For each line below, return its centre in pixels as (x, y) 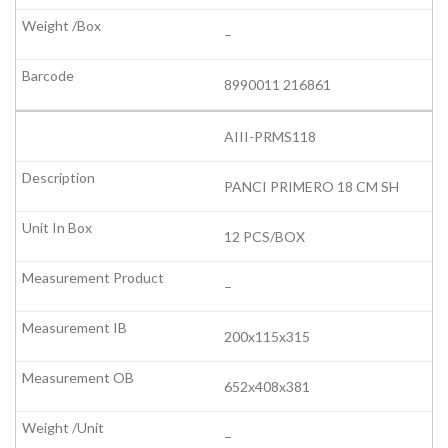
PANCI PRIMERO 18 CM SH (311, 187)
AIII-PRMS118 (270, 137)
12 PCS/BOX (264, 237)
